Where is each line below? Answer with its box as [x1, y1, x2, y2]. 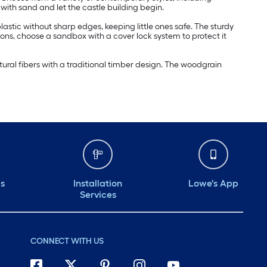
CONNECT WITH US [30, 236, 104, 247]
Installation [73, 178, 122, 190]
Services [79, 189, 116, 201]
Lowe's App [188, 178, 238, 190]
